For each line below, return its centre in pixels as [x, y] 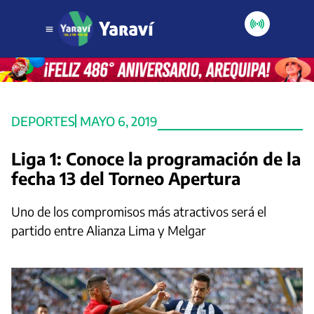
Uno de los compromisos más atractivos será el [139, 211]
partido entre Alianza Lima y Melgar [109, 230]
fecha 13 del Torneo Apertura [126, 178]
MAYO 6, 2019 [119, 121]
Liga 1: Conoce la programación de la [156, 158]
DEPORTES [43, 121]
